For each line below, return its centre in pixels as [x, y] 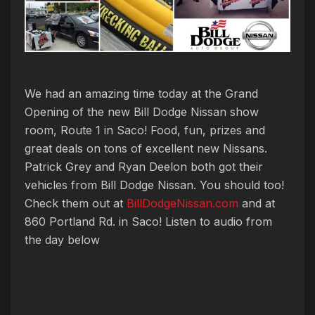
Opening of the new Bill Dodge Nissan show [142, 111]
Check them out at [76, 203]
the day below [62, 239]
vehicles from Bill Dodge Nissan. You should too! [154, 185]
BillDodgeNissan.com [182, 203]
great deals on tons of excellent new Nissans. [146, 148]
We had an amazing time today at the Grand [141, 93]
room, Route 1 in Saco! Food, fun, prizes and [145, 130]
